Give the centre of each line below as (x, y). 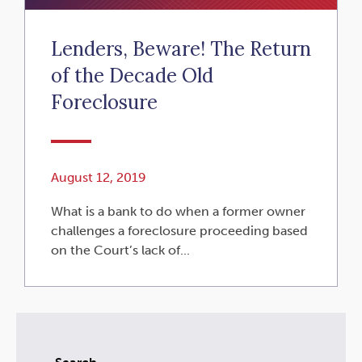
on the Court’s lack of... (120, 250)
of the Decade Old (132, 76)
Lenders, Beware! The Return (181, 49)
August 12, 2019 (99, 178)
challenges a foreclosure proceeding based (179, 230)
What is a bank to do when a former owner (178, 211)
